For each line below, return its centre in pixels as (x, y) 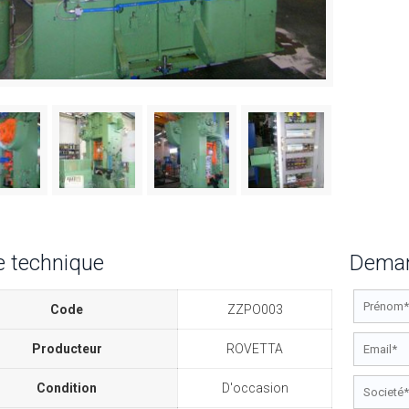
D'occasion (255, 388)
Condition (67, 388)
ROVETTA (255, 348)
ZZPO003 (255, 309)
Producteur (67, 348)
